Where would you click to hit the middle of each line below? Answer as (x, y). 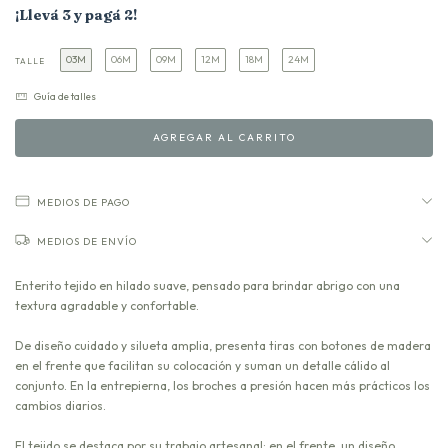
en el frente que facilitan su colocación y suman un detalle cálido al (202, 365)
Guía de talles (64, 96)
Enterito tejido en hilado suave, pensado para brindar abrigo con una (207, 285)
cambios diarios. (60, 405)
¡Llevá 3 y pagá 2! (76, 14)
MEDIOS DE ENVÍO (87, 241)
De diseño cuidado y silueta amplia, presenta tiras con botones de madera (223, 345)
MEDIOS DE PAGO (83, 202)
